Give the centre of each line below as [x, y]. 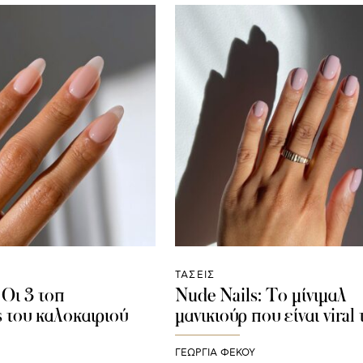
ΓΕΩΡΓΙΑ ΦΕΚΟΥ [215, 353]
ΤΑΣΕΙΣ [195, 275]
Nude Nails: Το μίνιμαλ [261, 295]
